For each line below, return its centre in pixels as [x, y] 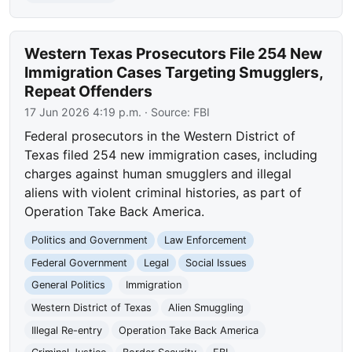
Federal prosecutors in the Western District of [160, 136]
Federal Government [80, 262]
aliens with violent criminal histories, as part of [163, 193]
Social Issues [216, 262]
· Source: [168, 112]
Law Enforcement [205, 240]
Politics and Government [90, 240]
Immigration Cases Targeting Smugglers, [174, 73]
